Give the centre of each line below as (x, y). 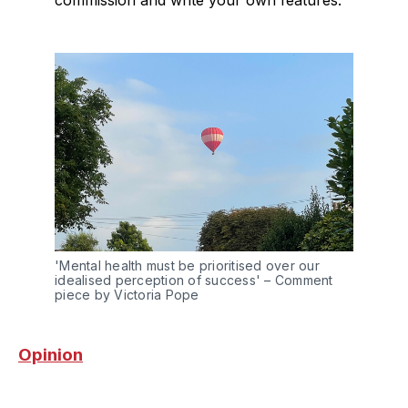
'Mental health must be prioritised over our (187, 265)
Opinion (51, 354)
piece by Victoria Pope (127, 294)
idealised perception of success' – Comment (194, 280)
